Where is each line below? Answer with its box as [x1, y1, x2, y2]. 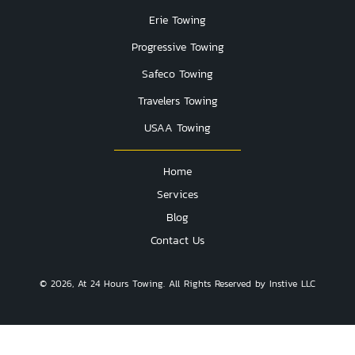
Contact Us [151, 232, 204, 249]
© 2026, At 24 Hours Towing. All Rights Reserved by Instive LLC [40, 277, 315, 291]
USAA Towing [144, 120, 211, 136]
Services [157, 186, 198, 203]
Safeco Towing [142, 66, 213, 82]
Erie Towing [149, 12, 206, 29]
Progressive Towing [131, 39, 224, 55]
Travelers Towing [137, 93, 218, 109]
